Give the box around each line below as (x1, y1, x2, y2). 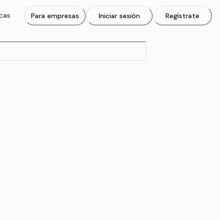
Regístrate (165, 11, 199, 20)
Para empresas (31, 11, 79, 20)
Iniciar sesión (99, 11, 140, 20)
